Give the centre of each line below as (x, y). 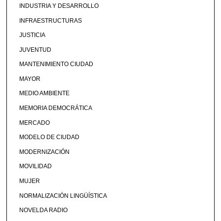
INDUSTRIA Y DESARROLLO (59, 6)
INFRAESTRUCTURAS (51, 20)
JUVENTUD (36, 50)
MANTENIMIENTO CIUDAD (56, 64)
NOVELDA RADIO (44, 210)
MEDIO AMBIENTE (45, 93)
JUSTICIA (33, 35)
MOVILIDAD (36, 166)
